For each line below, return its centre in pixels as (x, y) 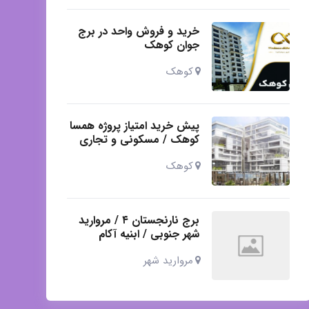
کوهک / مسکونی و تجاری (140, 139)
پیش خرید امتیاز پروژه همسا (135, 126)
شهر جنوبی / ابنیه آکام (149, 234)
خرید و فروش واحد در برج (139, 31)
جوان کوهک (172, 45)
